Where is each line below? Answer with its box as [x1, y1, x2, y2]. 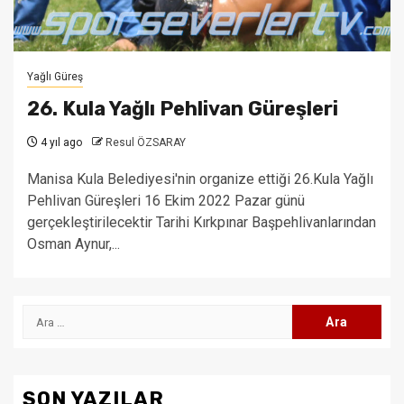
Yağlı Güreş [27, 70, 83, 83]
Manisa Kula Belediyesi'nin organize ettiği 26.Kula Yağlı [27, 170, 373, 188]
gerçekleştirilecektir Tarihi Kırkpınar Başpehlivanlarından [27, 214, 376, 231]
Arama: [22, 306, 70, 323]
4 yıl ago [38, 136, 82, 149]
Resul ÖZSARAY [106, 136, 186, 149]
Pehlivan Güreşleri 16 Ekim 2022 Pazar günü [27, 192, 305, 209]
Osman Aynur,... [27, 235, 120, 252]
